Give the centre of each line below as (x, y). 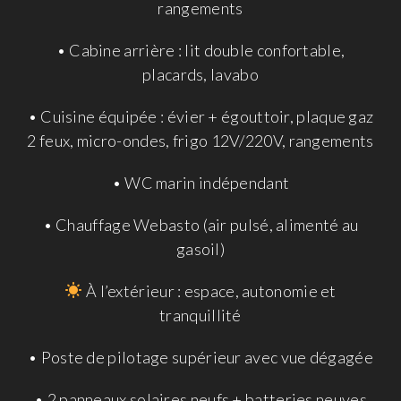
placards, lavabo (200, 74)
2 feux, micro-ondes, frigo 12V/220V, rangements (200, 140)
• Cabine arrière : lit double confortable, (200, 50)
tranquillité (200, 315)
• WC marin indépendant (200, 182)
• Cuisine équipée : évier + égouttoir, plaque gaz (200, 116)
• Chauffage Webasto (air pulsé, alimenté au (200, 224)
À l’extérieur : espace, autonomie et (209, 290)
